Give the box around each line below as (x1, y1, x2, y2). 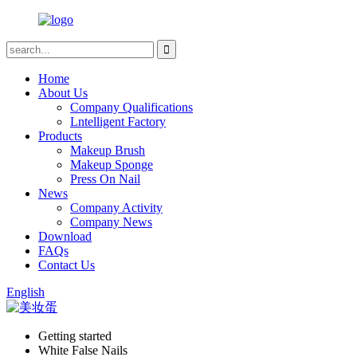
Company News (70, 215, 152, 229)
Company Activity (70, 201, 163, 214)
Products (38, 129, 82, 143)
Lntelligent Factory (70, 115, 166, 128)
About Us (38, 86, 88, 100)
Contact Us (38, 258, 95, 272)
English (6, 285, 45, 299)
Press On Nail (70, 172, 140, 186)
